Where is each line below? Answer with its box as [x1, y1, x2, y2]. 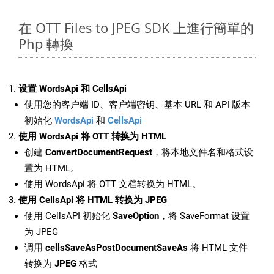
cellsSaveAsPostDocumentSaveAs [45, 242, 188, 254]
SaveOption [113, 210, 159, 222]
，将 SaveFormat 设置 [159, 210, 250, 222]
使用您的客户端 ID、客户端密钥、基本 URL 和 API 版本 [24, 99, 250, 111]
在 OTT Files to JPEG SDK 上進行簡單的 [18, 18, 254, 37]
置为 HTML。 [24, 163, 80, 174]
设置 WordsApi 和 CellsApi [18, 83, 127, 95]
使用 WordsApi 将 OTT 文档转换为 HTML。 [24, 179, 201, 190]
